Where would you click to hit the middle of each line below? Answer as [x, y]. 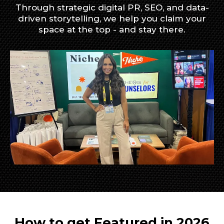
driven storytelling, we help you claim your [112, 18]
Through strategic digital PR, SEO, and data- [112, 7]
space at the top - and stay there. [112, 29]
